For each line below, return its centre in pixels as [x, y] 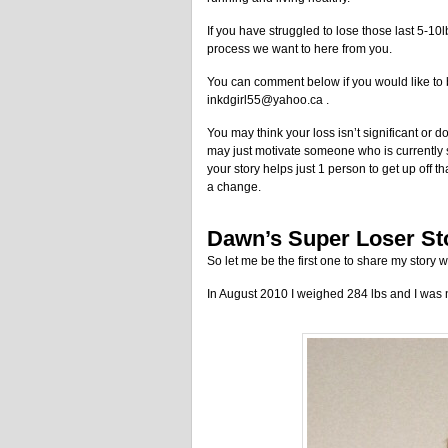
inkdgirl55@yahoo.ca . [268, 100]
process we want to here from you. [299, 49]
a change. [234, 187]
